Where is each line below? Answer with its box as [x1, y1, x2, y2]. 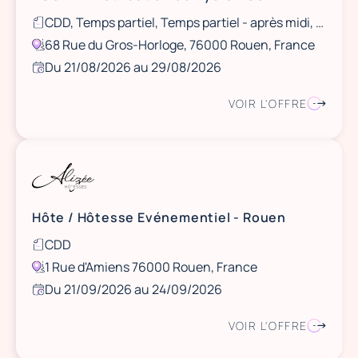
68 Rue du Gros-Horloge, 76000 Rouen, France [45, 36, 315, 54]
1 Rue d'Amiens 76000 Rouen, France [45, 258, 257, 276]
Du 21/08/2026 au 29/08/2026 [45, 58, 221, 76]
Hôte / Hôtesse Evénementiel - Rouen [32, 209, 286, 226]
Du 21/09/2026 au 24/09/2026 [45, 280, 222, 298]
